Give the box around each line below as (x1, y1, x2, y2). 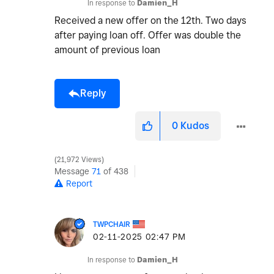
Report (66, 179, 92, 189)
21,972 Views (55, 155, 103, 165)
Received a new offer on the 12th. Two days (54, 15, 246, 27)
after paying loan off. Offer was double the (54, 29, 241, 42)
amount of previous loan (54, 44, 163, 56)
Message (54, 166, 92, 177)
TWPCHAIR (93, 220, 130, 229)
